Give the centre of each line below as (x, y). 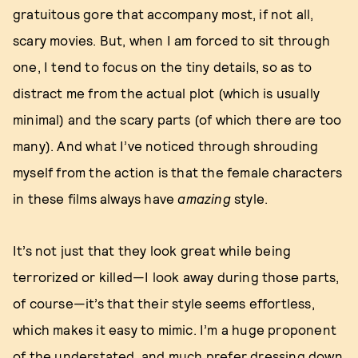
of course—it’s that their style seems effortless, (164, 303)
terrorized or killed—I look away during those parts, (176, 276)
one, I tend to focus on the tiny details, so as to (163, 66)
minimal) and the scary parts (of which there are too (177, 119)
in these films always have (95, 198)
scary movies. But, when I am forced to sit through (172, 40)
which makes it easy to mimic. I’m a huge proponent (175, 329)
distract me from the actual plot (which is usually (167, 93)
